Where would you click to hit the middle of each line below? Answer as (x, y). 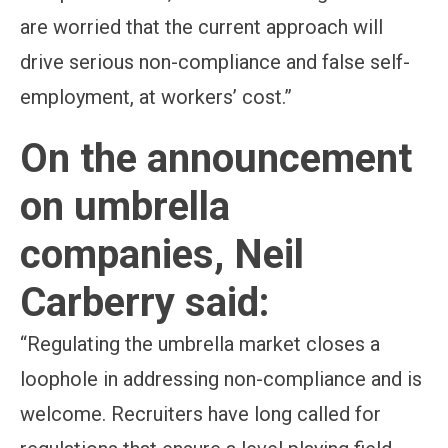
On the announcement (216, 158)
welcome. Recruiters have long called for (200, 414)
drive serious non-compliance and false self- (215, 62)
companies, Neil (162, 254)
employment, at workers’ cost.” (156, 97)
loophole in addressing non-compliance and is (221, 379)
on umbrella (125, 206)
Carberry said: (145, 302)
